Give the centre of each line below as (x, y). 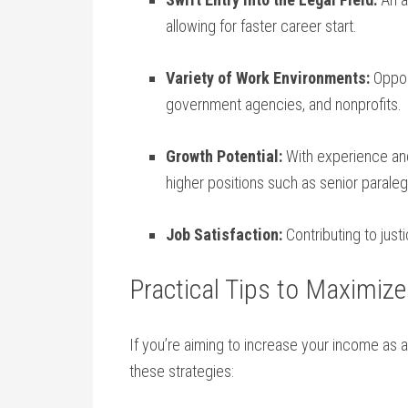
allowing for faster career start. (261, 26)
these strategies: (182, 371)
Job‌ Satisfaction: (224, 235)
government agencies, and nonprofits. (284, 104)
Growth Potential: (224, 156)
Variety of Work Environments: (268, 78)
